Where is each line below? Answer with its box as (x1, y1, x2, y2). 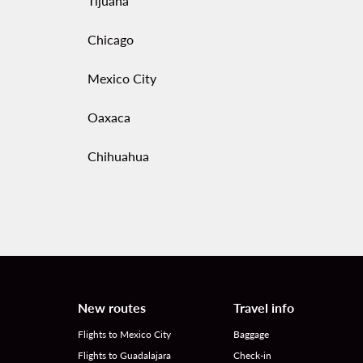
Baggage (233, 328, 269, 340)
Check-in (233, 349, 271, 361)
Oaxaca (88, 109, 130, 125)
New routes (78, 300, 146, 315)
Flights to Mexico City (78, 328, 171, 340)
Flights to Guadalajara (78, 349, 171, 361)
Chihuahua (88, 148, 149, 164)
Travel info (233, 300, 294, 315)
